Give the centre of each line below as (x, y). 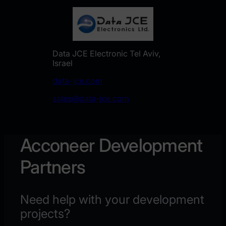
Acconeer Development (111, 145)
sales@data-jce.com (91, 98)
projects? (45, 214)
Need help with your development (112, 200)
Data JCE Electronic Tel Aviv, (106, 53)
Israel (63, 63)
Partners (53, 167)
